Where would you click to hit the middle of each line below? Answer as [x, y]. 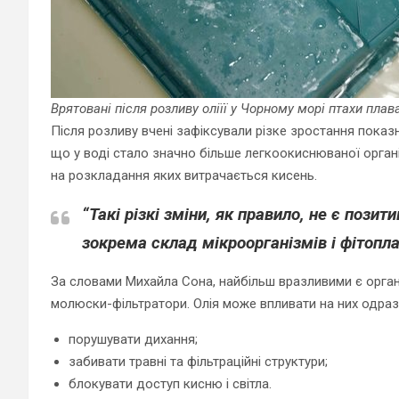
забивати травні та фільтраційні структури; [198, 361]
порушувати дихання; [133, 339]
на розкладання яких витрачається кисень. [184, 175]
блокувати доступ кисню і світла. [170, 383]
